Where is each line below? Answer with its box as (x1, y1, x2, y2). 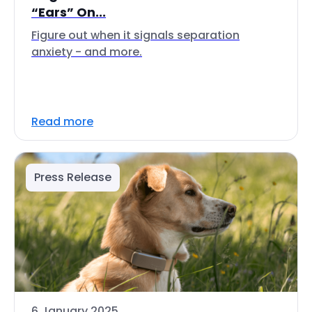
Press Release (34, 169, 111, 185)
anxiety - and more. (31, 44, 142, 60)
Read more (31, 114, 93, 130)
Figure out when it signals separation (31, 27, 240, 43)
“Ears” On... (31, 3, 106, 21)
